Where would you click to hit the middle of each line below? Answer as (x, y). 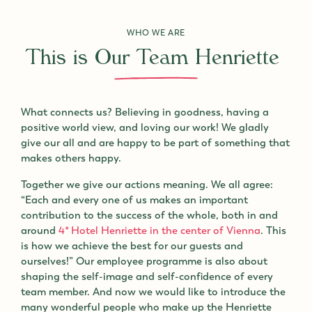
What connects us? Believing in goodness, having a (145, 112)
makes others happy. (72, 158)
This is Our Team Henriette (156, 61)
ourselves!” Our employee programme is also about (144, 262)
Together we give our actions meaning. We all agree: (147, 185)
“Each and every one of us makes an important (134, 200)
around (40, 231)
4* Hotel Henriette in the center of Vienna (159, 231)
